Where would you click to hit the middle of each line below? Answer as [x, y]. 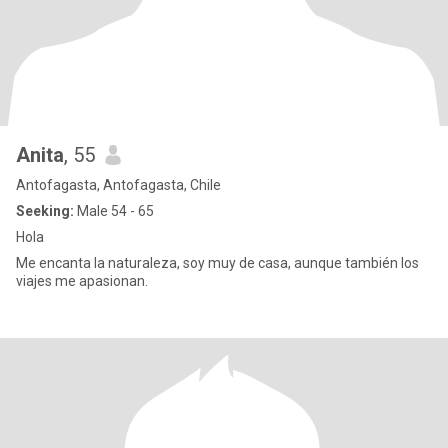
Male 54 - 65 [114, 211]
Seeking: [45, 211]
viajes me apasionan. [82, 281]
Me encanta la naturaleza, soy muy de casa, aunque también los [217, 263]
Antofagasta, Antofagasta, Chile [118, 185]
